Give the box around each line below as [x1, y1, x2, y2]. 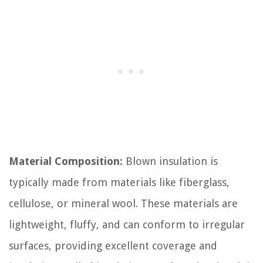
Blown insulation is [123, 154, 218, 167]
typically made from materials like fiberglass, [9, 176, 230, 188]
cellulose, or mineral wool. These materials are [9, 197, 238, 210]
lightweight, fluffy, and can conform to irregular [9, 218, 245, 231]
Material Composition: [9, 154, 123, 167]
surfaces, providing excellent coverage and [9, 239, 217, 252]
